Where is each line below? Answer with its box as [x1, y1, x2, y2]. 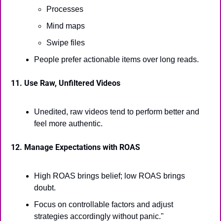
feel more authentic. [34, 119, 103, 128]
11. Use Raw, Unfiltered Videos [11, 78, 120, 88]
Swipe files [46, 38, 85, 47]
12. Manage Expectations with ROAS [11, 143, 140, 152]
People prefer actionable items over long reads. [34, 55, 199, 64]
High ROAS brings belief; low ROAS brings [34, 172, 185, 180]
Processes [46, 5, 83, 13]
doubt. [34, 184, 56, 192]
